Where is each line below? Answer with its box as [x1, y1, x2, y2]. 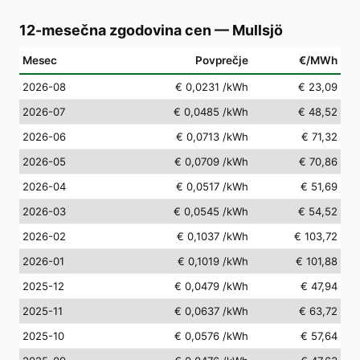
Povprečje [195, 53, 248, 67]
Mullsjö [232, 21, 283, 39]
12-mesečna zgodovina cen [19, 21, 211, 39]
